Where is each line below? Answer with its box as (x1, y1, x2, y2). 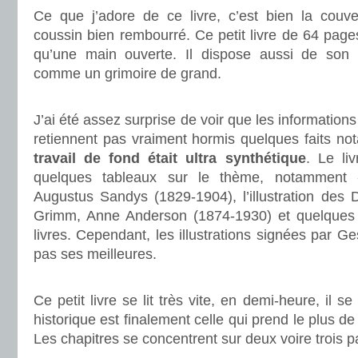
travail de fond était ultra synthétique (34, 150, 306, 166)
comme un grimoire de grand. (34, 66, 221, 82)
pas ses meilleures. (34, 246, 157, 262)
